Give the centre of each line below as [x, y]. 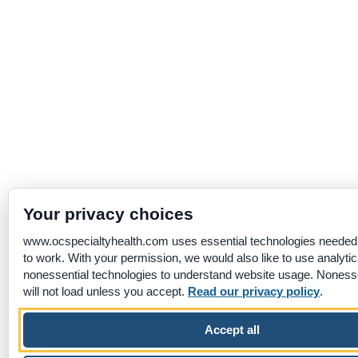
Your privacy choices [108, 214]
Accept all [232, 330]
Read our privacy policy [254, 291]
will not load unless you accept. [105, 291]
